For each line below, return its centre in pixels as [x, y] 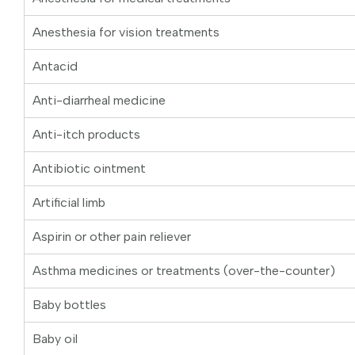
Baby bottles [69, 305]
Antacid [55, 67]
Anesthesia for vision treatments [126, 32]
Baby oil [55, 339]
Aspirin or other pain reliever [112, 237]
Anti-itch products [86, 135]
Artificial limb [69, 203]
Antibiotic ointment [89, 169]
